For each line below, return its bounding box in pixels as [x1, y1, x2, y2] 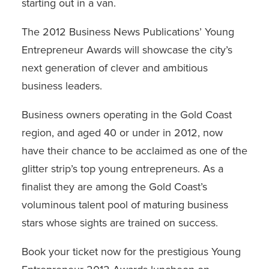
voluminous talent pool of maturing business [21, 198, 228, 211]
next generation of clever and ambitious [21, 61, 208, 74]
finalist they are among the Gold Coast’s [21, 180, 207, 193]
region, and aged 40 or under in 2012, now [21, 126, 223, 139]
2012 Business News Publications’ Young [42, 25, 234, 38]
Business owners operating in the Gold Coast [21, 108, 232, 121]
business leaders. [21, 79, 102, 92]
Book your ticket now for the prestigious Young [21, 245, 241, 258]
